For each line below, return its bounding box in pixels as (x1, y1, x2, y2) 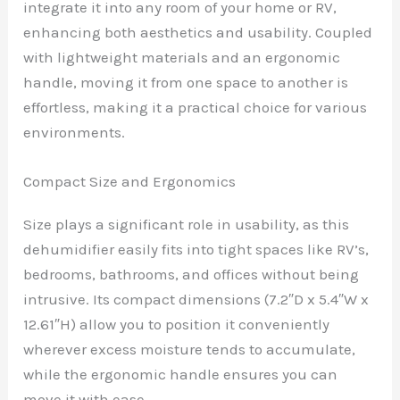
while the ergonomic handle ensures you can (23, 365, 338, 384)
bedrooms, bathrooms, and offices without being (23, 265, 360, 284)
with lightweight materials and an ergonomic (23, 48, 341, 67)
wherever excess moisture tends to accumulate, (23, 340, 356, 359)
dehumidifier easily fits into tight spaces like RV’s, (23, 240, 370, 259)
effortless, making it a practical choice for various (23, 98, 368, 117)
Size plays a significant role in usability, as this (23, 215, 350, 234)
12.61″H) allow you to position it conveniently (23, 315, 330, 334)
